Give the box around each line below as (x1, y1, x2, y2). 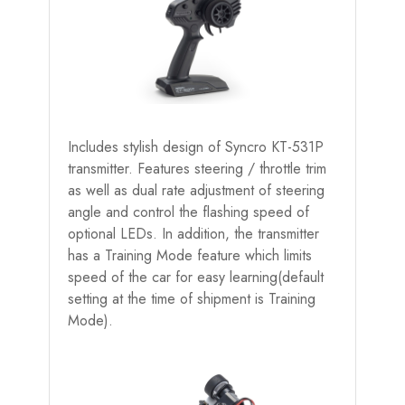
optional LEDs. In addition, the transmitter (68, 222, 319, 244)
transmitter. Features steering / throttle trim (68, 157, 326, 179)
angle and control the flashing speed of (68, 201, 309, 222)
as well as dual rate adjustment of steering (68, 179, 325, 201)
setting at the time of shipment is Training (68, 287, 316, 309)
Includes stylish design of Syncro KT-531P (68, 136, 324, 157)
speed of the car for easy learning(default (68, 266, 324, 287)
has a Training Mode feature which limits (68, 244, 312, 266)
